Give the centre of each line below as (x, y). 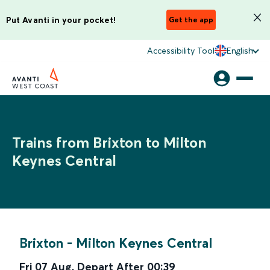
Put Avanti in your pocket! (61, 20)
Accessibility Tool (181, 51)
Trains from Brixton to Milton (109, 143)
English (240, 51)
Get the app (191, 20)
